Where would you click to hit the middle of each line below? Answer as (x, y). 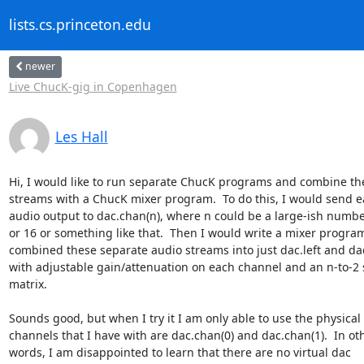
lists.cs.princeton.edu (80, 25)
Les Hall (81, 136)
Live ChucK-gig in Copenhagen (93, 86)
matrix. (28, 284)
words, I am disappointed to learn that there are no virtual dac (181, 352)
